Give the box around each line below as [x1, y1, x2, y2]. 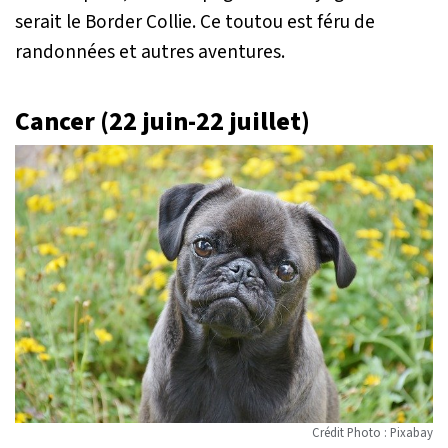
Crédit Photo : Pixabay [312, 424, 433, 443]
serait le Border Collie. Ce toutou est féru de [15, 7, 375, 36]
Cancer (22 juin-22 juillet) [15, 103, 310, 140]
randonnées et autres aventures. [15, 37, 285, 66]
